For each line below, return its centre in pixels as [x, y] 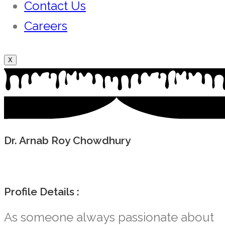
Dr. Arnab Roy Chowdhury [68, 141]
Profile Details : [42, 192]
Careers [46, 26]
